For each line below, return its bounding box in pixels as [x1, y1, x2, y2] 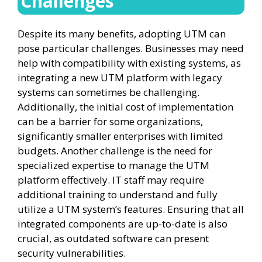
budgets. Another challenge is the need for [18, 144, 212, 157]
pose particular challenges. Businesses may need [18, 42, 244, 55]
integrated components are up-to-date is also [18, 217, 227, 230]
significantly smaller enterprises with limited [18, 129, 223, 143]
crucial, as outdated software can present [18, 232, 209, 245]
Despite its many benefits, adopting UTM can [18, 27, 226, 40]
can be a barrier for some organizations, [18, 115, 203, 128]
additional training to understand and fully [18, 188, 218, 201]
